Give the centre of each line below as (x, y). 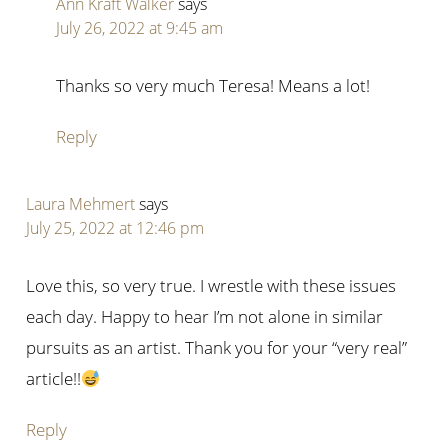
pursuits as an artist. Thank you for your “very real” (217, 348)
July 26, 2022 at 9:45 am (140, 28)
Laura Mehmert (81, 204)
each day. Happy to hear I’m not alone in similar (205, 317)
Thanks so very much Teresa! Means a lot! (213, 86)
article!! (54, 379)
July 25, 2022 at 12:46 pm (115, 228)
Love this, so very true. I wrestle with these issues (211, 286)
